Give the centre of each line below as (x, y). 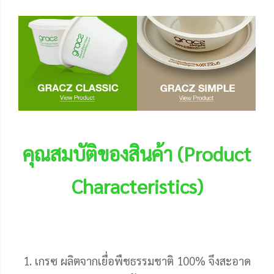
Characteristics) (137, 186)
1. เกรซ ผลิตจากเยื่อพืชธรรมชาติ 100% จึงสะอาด (137, 261)
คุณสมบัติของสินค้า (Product (137, 154)
